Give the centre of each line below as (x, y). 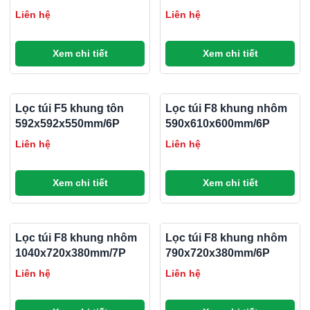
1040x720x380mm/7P (71, 253)
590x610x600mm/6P (218, 124)
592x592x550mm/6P (67, 124)
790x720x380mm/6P (218, 253)
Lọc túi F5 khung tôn (70, 109)
